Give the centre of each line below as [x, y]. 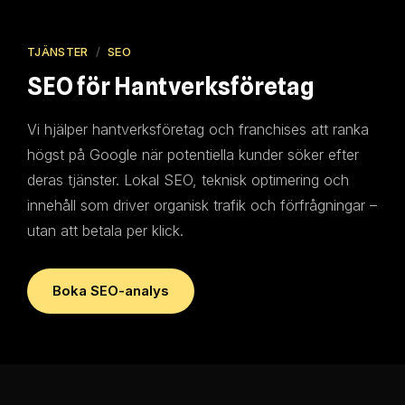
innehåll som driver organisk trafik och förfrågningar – [202, 205]
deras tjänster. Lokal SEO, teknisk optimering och [188, 180]
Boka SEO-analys [111, 291]
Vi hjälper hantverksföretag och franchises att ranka [198, 129]
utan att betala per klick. [105, 231]
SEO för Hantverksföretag [170, 86]
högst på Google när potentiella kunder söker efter [193, 155]
